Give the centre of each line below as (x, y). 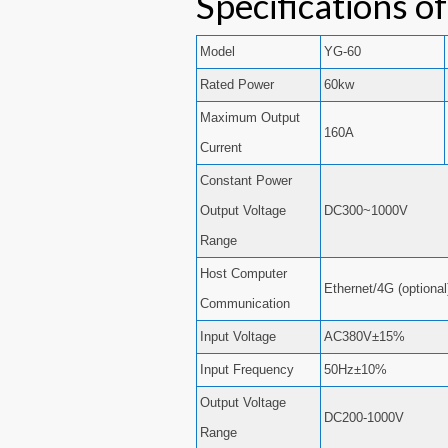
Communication (245, 304)
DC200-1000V (364, 418)
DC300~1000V (366, 211)
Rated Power (237, 85)
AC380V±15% (365, 337)
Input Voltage (238, 337)
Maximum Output (250, 118)
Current (221, 148)
